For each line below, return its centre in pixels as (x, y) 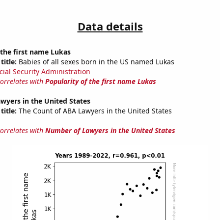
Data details (110, 26)
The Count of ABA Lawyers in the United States (94, 111)
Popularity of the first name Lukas (100, 82)
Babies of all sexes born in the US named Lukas (95, 62)
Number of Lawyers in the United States (110, 131)
